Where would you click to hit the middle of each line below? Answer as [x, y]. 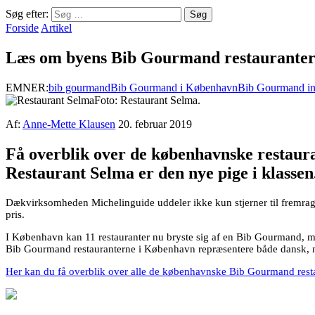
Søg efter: [27, 14]
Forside [22, 28]
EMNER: [27, 87]
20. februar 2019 [155, 124]
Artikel [56, 28]
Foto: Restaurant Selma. [147, 100]
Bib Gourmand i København [174, 87]
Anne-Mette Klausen [69, 124]
